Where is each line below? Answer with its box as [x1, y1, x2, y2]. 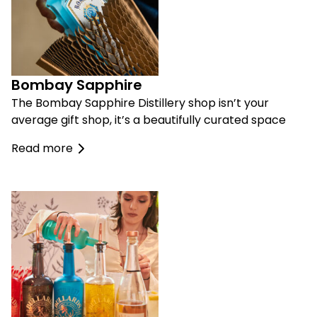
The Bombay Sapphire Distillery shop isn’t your [11, 95, 269, 112]
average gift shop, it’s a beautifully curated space [11, 112, 286, 129]
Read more [11, 140, 73, 157]
